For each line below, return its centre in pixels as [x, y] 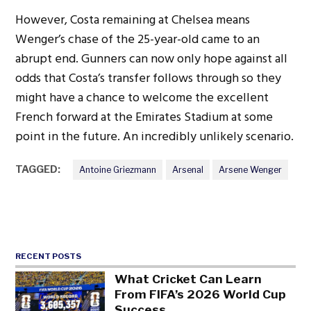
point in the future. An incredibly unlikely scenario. [155, 136]
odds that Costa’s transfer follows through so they [149, 78]
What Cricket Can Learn [188, 279]
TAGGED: [38, 169]
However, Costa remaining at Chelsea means [133, 19]
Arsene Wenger [251, 169]
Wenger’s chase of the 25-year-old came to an [138, 39]
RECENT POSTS [49, 256]
